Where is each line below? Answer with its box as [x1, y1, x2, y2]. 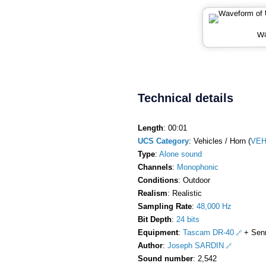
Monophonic [177, 162, 218, 172]
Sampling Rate [138, 201, 192, 211]
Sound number [138, 254, 193, 263]
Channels [138, 162, 172, 172]
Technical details [138, 91, 233, 104]
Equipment [138, 227, 178, 237]
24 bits [176, 214, 199, 224]
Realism [138, 188, 167, 198]
